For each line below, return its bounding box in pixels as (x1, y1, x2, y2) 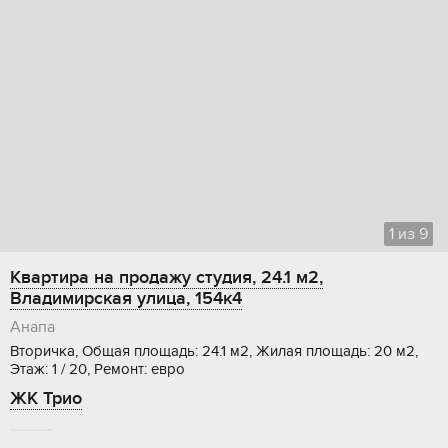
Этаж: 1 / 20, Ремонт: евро (10, 360, 185, 379)
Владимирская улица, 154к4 (10, 288, 242, 310)
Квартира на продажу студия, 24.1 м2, (10, 267, 323, 289)
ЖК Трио (10, 388, 82, 410)
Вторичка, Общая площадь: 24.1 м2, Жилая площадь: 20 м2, (10, 342, 418, 361)
